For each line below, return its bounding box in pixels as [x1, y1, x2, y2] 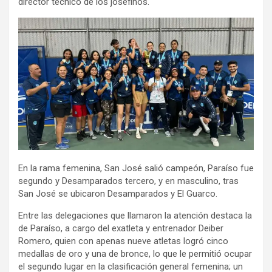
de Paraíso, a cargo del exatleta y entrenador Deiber [18, 222, 223, 234]
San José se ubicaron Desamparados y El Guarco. [18, 188, 217, 199]
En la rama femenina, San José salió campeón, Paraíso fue [18, 162, 254, 174]
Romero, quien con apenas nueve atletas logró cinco [18, 235, 228, 246]
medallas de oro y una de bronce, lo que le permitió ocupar [18, 248, 252, 259]
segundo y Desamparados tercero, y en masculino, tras [18, 175, 239, 186]
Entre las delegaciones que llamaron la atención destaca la [18, 209, 252, 221]
